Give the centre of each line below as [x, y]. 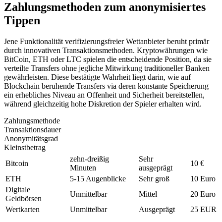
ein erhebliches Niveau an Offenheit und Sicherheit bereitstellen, [104, 95]
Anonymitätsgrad [31, 138]
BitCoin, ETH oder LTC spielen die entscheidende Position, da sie [108, 59]
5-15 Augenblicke [98, 178]
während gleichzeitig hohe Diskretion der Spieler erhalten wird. [103, 104]
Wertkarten [23, 209]
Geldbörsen [24, 198]
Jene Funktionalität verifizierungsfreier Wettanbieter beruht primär [107, 41]
